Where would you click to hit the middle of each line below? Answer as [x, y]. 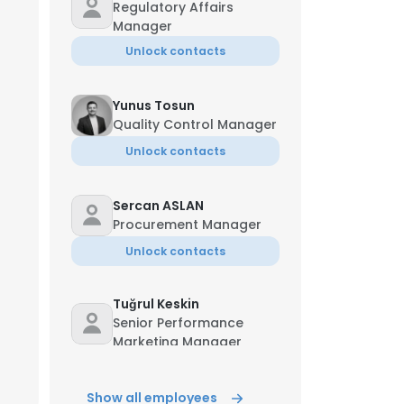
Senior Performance [178, 323]
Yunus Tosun [154, 106]
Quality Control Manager [195, 124]
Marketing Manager [177, 342]
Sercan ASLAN [158, 206]
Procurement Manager [187, 225]
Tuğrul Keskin [156, 304]
